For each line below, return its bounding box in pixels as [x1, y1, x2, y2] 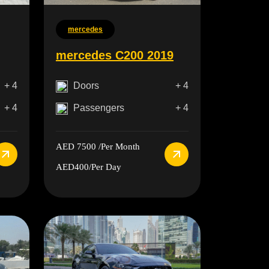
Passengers [73, 103, 124, 113]
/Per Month [95, 142, 140, 152]
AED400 [55, 162, 89, 172]
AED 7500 [55, 142, 96, 152]
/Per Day [88, 162, 121, 172]
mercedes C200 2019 [55, 49, 174, 62]
